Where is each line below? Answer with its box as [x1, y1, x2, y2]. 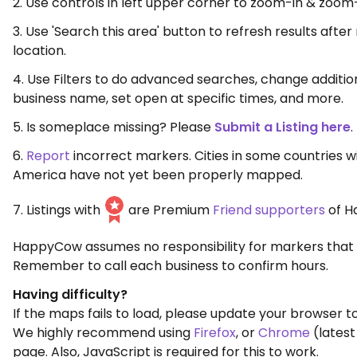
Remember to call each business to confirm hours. [13, 257, 328, 275]
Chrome [258, 324, 310, 342]
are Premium [125, 201, 213, 220]
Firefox [194, 324, 236, 342]
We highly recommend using [13, 324, 194, 342]
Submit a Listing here [214, 118, 351, 136]
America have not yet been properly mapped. [13, 166, 303, 184]
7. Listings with [13, 201, 104, 220]
